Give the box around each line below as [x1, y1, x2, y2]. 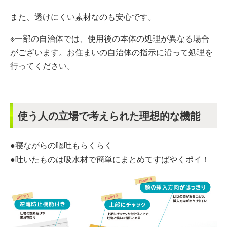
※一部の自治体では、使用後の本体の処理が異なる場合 [10, 32, 209, 44]
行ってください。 [10, 59, 75, 71]
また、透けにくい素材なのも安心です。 [10, 10, 156, 22]
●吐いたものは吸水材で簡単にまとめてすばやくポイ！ [10, 153, 210, 165]
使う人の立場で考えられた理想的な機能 [18, 107, 200, 123]
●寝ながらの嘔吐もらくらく [10, 139, 112, 151]
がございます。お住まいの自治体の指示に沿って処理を [10, 46, 213, 58]
